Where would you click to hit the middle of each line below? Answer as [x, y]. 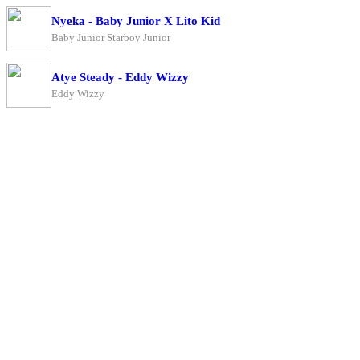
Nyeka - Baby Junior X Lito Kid [136, 20]
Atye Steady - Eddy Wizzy [120, 77]
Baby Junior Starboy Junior [111, 37]
